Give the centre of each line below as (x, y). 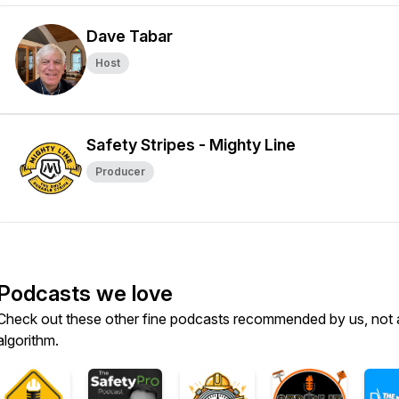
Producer (120, 171)
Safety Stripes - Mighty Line (191, 145)
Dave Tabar (130, 36)
